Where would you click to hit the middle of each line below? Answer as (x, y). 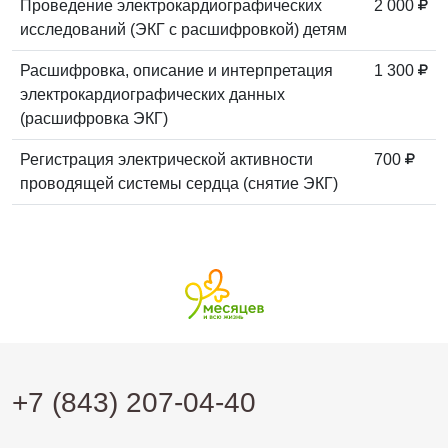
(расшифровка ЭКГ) (94, 118)
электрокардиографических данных (152, 94)
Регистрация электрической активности (166, 159)
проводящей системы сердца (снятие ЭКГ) (179, 183)
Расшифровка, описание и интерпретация (176, 70)
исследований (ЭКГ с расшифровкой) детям (183, 29)
